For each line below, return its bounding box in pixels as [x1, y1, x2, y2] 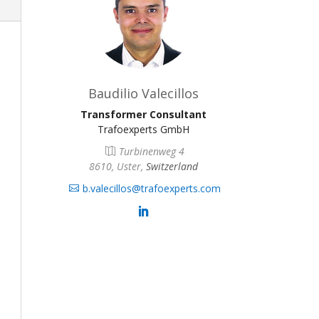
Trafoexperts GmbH [97, 122, 189, 136]
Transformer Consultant [80, 107, 206, 121]
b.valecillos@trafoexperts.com [83, 181, 221, 195]
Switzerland [145, 159, 198, 173]
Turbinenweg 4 [119, 144, 185, 158]
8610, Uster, [88, 159, 146, 173]
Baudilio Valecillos [88, 84, 199, 102]
